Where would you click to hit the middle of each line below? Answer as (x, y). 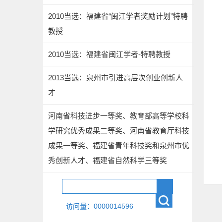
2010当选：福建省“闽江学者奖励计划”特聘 (118, 16)
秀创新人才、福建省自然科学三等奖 (108, 160)
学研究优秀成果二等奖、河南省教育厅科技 (119, 131)
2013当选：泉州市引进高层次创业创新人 (115, 78)
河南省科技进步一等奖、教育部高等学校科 (119, 116)
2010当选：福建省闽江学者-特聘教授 (109, 54)
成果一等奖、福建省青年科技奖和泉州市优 (119, 145)
